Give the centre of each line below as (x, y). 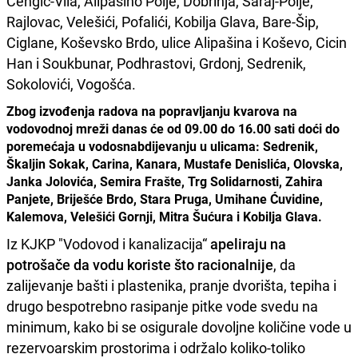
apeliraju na (248, 243)
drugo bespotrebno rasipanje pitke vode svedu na (162, 306)
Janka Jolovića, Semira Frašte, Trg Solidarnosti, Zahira (165, 181)
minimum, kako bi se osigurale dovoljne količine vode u (179, 326)
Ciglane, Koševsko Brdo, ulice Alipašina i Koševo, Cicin (177, 42)
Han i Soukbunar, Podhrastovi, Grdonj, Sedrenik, (156, 63)
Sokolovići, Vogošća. (73, 84)
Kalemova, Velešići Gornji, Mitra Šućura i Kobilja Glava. (164, 216)
